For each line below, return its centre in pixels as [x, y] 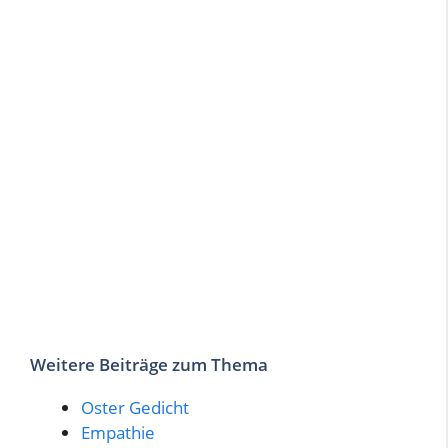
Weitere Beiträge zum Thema [149, 364]
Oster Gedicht [135, 407]
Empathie [118, 432]
